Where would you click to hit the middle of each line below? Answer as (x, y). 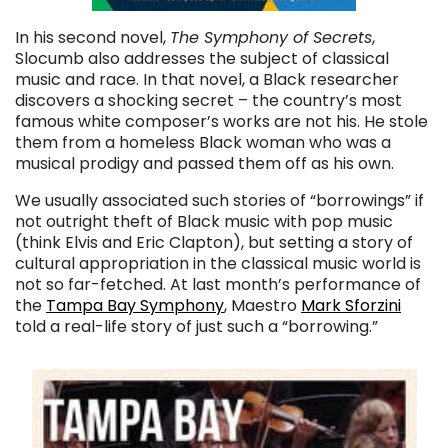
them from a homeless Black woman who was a (203, 143)
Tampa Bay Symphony (135, 306)
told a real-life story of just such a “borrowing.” (196, 327)
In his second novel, (92, 38)
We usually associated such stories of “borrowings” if (219, 201)
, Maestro (262, 306)
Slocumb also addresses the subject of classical (202, 59)
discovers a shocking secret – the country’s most (208, 101)
